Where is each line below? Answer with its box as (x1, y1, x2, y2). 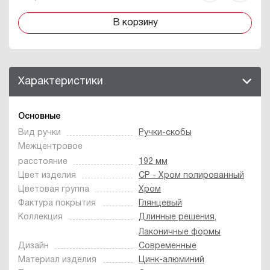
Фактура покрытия (18, 199, 96, 207)
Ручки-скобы (139, 128, 192, 137)
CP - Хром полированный (139, 171, 244, 180)
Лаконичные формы (139, 228, 221, 236)
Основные (18, 112, 61, 121)
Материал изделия (18, 256, 96, 264)
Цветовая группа (18, 185, 89, 193)
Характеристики (18, 76, 103, 87)
